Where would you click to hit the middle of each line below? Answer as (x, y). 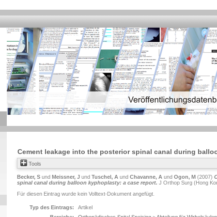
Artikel (85, 207)
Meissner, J (66, 177)
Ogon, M (185, 177)
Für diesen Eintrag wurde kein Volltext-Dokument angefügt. (86, 194)
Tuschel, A (105, 177)
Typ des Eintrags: (52, 207)
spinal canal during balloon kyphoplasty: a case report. (87, 183)
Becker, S (29, 177)
